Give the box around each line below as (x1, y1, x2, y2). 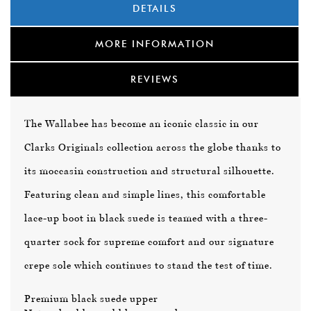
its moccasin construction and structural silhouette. (24, 165, 275, 177)
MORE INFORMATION (94, 38, 215, 50)
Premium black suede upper (24, 293, 158, 305)
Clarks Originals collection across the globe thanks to (24, 142, 281, 153)
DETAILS (132, 3, 177, 15)
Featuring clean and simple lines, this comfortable (24, 189, 266, 201)
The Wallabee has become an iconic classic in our (24, 118, 259, 130)
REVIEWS (130, 74, 179, 85)
